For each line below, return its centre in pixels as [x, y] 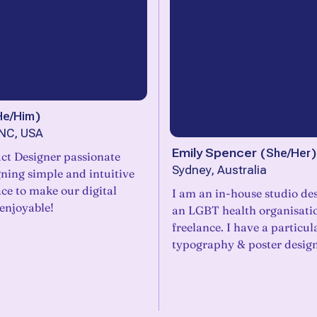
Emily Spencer [214, 153]
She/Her [288, 153]
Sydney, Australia [219, 170]
